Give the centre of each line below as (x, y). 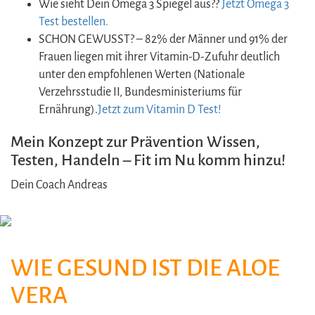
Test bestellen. (73, 21)
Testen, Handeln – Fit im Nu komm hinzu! (148, 160)
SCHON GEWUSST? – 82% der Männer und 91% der (163, 39)
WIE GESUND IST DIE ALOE (145, 268)
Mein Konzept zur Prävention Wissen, (135, 142)
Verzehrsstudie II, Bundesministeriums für (140, 92)
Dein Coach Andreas (59, 185)
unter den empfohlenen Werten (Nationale (142, 74)
